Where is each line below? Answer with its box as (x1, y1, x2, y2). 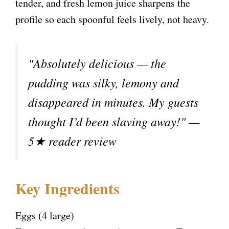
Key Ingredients (15, 177, 120, 200)
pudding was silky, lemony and (28, 74, 179, 91)
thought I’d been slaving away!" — (28, 113, 199, 130)
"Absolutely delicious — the (28, 55, 166, 72)
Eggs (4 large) (15, 209, 74, 223)
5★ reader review (28, 132, 117, 149)
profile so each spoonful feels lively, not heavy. (15, 12, 209, 27)
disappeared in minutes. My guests (28, 94, 198, 110)
